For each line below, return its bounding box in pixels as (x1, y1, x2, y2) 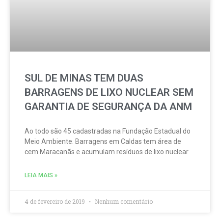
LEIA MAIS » (25, 172, 57, 179)
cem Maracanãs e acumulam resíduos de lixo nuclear (25, 148, 189, 156)
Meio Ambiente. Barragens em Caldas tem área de (25, 137, 181, 145)
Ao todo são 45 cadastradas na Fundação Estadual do (25, 127, 191, 135)
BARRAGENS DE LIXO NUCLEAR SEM (25, 86, 193, 98)
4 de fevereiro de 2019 (25, 197, 86, 205)
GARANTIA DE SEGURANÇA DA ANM (25, 101, 192, 112)
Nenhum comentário (93, 197, 153, 205)
